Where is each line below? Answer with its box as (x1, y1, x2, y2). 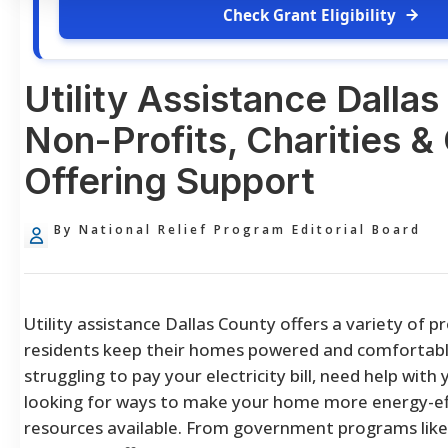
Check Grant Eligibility (223, 4, 396, 25)
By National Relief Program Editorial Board (54, 220, 421, 238)
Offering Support (24, 158, 315, 203)
